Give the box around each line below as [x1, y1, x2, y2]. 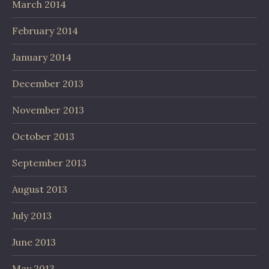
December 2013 [12, 77, 83, 89]
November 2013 [12, 104, 84, 116]
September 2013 [12, 157, 86, 169]
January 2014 [12, 51, 71, 63]
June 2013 [12, 236, 56, 248]
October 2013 [12, 130, 74, 142]
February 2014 [12, 25, 78, 37]
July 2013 [12, 210, 52, 222]
